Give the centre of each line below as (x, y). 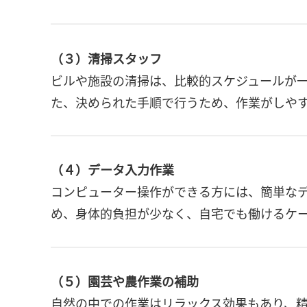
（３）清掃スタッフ (106, 58)
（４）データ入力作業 (112, 170)
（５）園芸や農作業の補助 (125, 281)
